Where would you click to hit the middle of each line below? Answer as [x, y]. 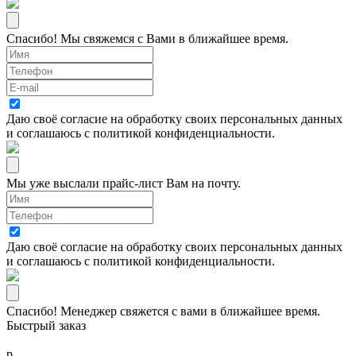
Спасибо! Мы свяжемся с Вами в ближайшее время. [147, 38]
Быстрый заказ [46, 325]
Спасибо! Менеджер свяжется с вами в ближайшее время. [163, 311]
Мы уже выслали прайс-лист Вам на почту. [124, 183]
